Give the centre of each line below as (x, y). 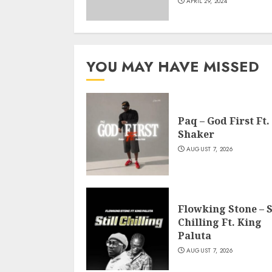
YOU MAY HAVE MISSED (173, 66)
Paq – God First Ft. (224, 121)
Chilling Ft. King (220, 222)
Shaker (196, 134)
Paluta (195, 236)
